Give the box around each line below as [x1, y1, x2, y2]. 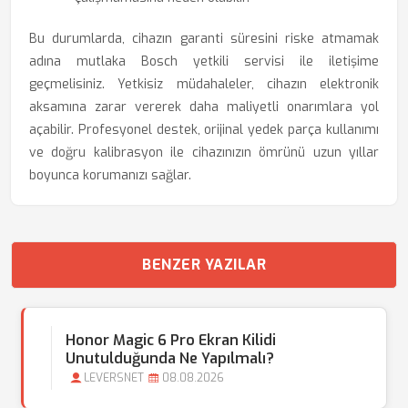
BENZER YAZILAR [142, 255, 266, 274]
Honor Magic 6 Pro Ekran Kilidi [66, 331, 276, 350]
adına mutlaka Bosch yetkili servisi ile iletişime [29, 53, 379, 70]
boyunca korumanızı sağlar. [29, 167, 191, 184]
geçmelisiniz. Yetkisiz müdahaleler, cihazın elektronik [29, 76, 379, 93]
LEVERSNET [84, 371, 144, 385]
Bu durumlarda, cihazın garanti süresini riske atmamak [29, 30, 379, 47]
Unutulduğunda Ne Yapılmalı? [66, 349, 274, 368]
